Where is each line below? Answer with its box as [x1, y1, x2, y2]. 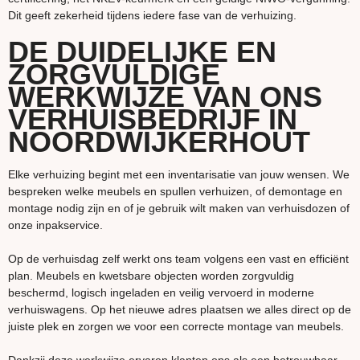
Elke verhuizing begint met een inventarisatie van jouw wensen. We [8, 168, 350, 182]
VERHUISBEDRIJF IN [8, 103, 297, 137]
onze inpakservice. [8, 219, 103, 232]
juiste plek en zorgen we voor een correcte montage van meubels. [8, 320, 344, 333]
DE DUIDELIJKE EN [8, 35, 276, 69]
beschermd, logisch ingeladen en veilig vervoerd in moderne [8, 286, 314, 300]
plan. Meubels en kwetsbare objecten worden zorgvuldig [8, 269, 294, 283]
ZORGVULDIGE [8, 58, 220, 92]
